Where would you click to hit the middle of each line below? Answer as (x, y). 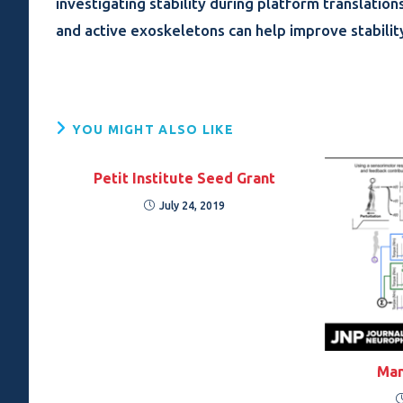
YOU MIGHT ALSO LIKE (153, 130)
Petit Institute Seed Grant (185, 178)
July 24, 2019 (193, 206)
